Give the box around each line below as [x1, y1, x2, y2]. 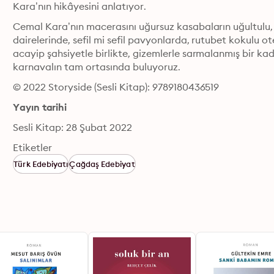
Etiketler [13, 141, 53, 154]
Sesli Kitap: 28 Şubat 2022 [13, 121, 132, 133]
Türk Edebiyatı [13, 159, 68, 169]
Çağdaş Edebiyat [69, 159, 135, 169]
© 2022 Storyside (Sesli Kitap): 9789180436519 [13, 81, 220, 93]
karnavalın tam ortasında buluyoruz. [13, 61, 180, 73]
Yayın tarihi [13, 101, 67, 113]
